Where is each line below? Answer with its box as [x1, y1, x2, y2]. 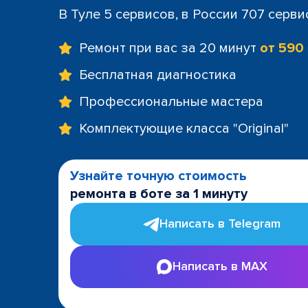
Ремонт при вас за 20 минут [79, 39, 260, 56]
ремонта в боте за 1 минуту [70, 185, 247, 202]
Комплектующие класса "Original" [79, 120, 289, 137]
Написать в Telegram [159, 216, 280, 231]
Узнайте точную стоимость [70, 167, 247, 184]
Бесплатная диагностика [79, 66, 236, 83]
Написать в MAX [173, 258, 267, 274]
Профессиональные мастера [79, 93, 263, 110]
